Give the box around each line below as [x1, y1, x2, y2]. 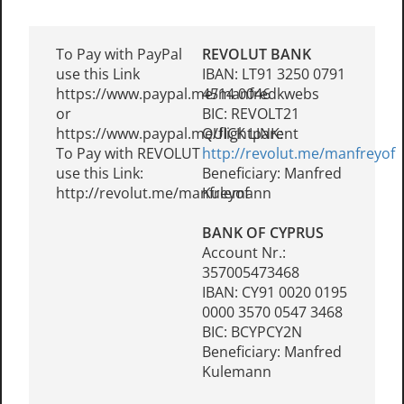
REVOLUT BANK [202, 44, 311, 64]
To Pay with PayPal [56, 44, 182, 64]
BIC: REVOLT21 [202, 104, 299, 124]
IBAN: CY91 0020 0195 [202, 282, 347, 302]
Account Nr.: [202, 243, 286, 262]
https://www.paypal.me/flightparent [56, 124, 298, 143]
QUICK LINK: [202, 124, 283, 143]
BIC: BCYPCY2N [202, 322, 302, 342]
